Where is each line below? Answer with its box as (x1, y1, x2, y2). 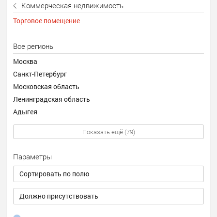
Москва (13, 57, 37, 66)
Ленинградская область (13, 94, 90, 104)
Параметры (13, 152, 52, 161)
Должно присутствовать (19, 191, 98, 201)
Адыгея (13, 107, 37, 116)
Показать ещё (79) (82, 127, 135, 136)
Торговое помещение (13, 16, 80, 25)
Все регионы (13, 41, 55, 51)
